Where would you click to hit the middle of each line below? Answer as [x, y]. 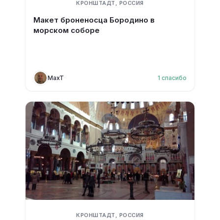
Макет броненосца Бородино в [94, 20]
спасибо [174, 78]
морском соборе [66, 30]
